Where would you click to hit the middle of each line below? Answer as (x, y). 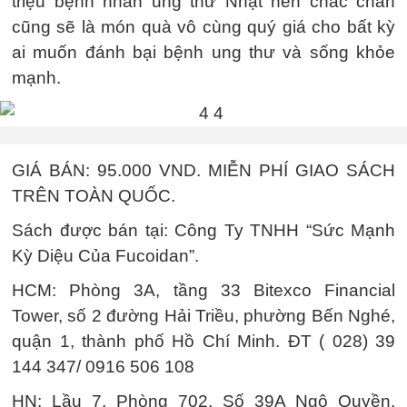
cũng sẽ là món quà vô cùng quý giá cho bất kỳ (203, 26)
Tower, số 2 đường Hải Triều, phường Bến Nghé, (203, 315)
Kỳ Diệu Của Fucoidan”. (105, 255)
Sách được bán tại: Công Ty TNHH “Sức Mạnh (203, 230)
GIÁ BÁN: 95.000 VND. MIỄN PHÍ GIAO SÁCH (203, 170)
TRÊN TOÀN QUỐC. (94, 195)
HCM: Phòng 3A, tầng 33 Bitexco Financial (203, 290)
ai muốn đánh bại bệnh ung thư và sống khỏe (203, 52)
